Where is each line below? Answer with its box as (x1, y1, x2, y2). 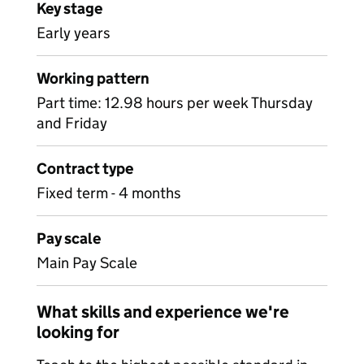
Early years (37, 24, 110, 42)
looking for (37, 322, 119, 343)
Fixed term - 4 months (37, 184, 181, 202)
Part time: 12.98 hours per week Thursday (37, 93, 313, 112)
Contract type (37, 159, 133, 178)
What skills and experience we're (37, 301, 289, 323)
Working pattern (37, 69, 149, 88)
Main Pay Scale (37, 253, 137, 272)
